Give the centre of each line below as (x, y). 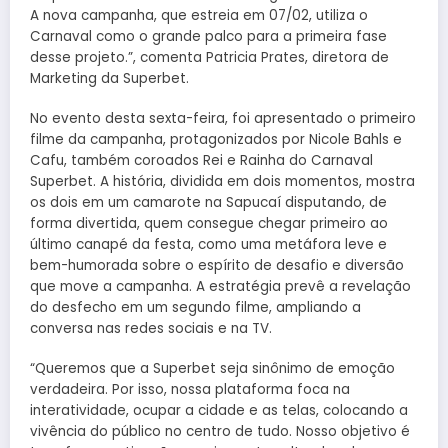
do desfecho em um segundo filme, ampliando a (195, 307)
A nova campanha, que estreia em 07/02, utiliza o (199, 15)
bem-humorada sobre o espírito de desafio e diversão (217, 265)
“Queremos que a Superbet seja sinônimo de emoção (212, 369)
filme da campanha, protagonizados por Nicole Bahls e (216, 139)
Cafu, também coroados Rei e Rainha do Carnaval (201, 160)
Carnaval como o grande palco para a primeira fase (208, 36)
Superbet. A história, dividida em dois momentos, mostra (222, 181)
